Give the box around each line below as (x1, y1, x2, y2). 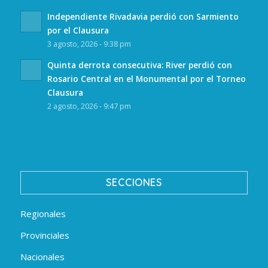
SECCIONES (105, 176, 162, 188)
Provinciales (20, 229, 69, 241)
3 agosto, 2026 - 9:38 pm (47, 38, 131, 49)
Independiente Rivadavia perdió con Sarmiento (47, 10, 239, 22)
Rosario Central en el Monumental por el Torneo (47, 72, 246, 84)
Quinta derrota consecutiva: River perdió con (47, 59, 232, 71)
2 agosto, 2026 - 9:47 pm (47, 100, 131, 111)
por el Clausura (47, 24, 109, 36)
